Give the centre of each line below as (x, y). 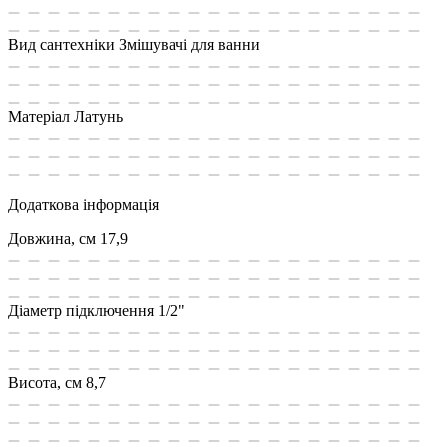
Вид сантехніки (61, 44)
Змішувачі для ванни (189, 44)
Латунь (98, 116)
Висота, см (45, 382)
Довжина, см (52, 238)
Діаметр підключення (81, 310)
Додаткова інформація (83, 204)
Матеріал (39, 116)
